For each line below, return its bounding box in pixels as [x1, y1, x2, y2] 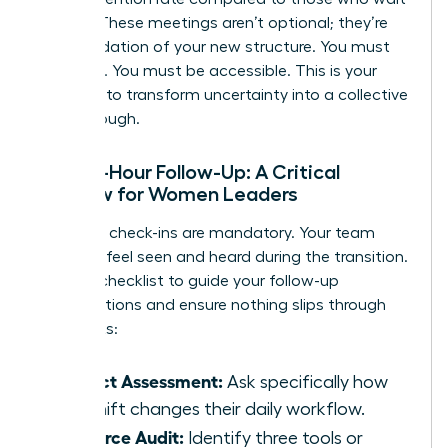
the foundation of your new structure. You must [37, 39, 390, 56]
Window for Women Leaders [37, 184, 298, 205]
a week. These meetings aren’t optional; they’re [37, 15, 388, 32]
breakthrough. [37, 111, 140, 128]
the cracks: [37, 321, 118, 338]
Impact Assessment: [57, 369, 223, 392]
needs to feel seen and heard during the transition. [37, 249, 408, 266]
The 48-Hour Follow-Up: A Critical [37, 162, 340, 183]
